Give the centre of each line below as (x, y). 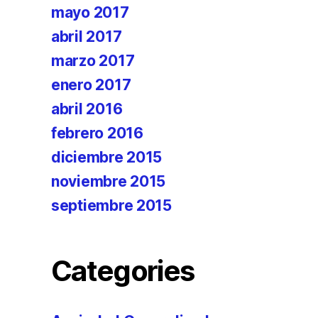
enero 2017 (91, 85)
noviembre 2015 (109, 181)
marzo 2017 (93, 61)
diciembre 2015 (107, 157)
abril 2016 (87, 109)
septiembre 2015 (111, 205)
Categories (123, 271)
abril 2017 (87, 37)
